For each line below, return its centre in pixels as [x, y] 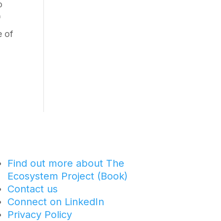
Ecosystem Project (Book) [67, 176]
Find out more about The [66, 164]
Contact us [32, 189]
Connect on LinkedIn [55, 202]
